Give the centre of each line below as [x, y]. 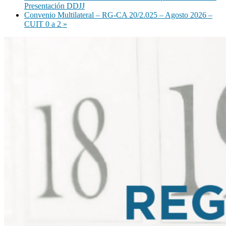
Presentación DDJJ [54, 6]
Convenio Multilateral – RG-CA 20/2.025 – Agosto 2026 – [118, 15]
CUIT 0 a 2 [44, 24]
